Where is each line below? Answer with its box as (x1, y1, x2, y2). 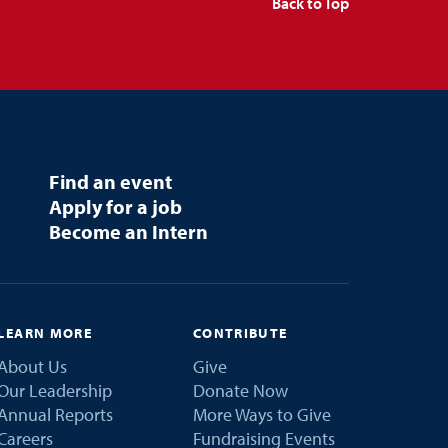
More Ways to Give (192, 402, 331, 426)
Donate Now (192, 378, 288, 402)
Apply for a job (48, 193, 182, 219)
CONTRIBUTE (192, 323, 288, 342)
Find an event (48, 168, 172, 194)
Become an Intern (48, 218, 208, 244)
